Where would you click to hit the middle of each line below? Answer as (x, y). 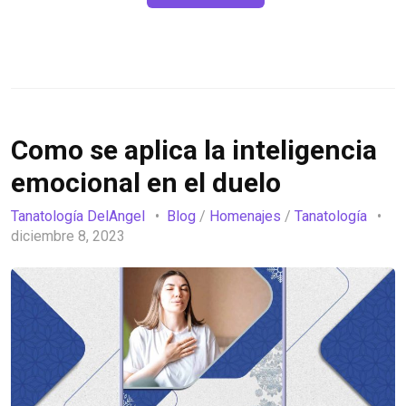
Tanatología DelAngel (78, 216)
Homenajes (245, 216)
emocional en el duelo (146, 183)
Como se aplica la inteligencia (194, 150)
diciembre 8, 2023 (70, 236)
